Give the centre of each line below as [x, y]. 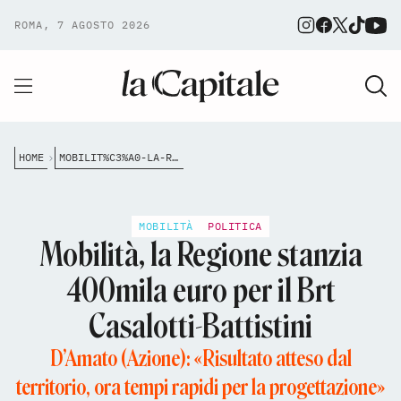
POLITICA [235, 226]
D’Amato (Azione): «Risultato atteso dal [200, 358]
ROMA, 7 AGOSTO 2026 [82, 25]
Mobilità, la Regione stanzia [200, 255]
